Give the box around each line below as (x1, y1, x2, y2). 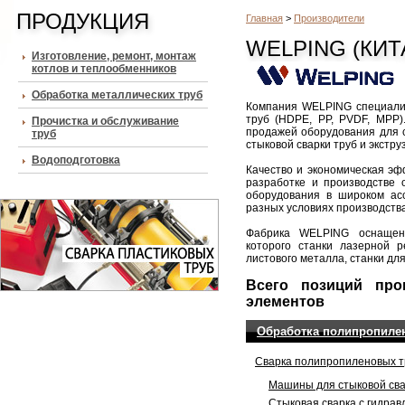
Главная (246, 13, 283, 24)
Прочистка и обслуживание (32, 115, 179, 127)
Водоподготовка (32, 154, 120, 166)
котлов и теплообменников (32, 62, 176, 75)
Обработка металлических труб (32, 89, 202, 101)
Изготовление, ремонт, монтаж (32, 50, 196, 62)
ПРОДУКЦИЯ (16, 9, 149, 33)
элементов (246, 294, 325, 309)
